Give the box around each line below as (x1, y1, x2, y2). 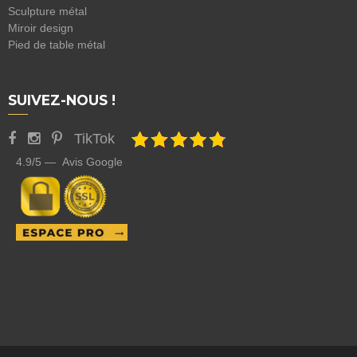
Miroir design (8, 22, 73, 35)
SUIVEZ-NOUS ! (8, 92, 116, 109)
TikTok (74, 131, 115, 147)
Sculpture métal (8, 5, 87, 18)
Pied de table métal (8, 38, 105, 52)
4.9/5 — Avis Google (16, 155, 123, 168)
